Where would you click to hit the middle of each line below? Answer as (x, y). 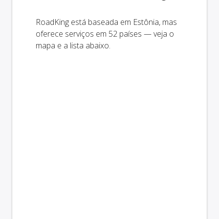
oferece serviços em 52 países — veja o (105, 33)
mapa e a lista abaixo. (73, 45)
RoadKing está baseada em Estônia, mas (106, 22)
